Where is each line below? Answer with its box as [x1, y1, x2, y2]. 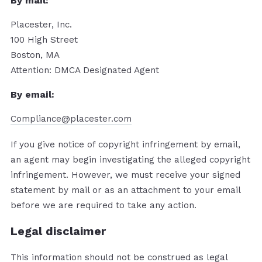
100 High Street [11, 34, 78, 45]
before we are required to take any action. [11, 199, 196, 211]
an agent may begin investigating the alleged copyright [11, 154, 250, 165]
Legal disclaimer [11, 224, 106, 238]
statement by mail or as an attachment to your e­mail [11, 184, 240, 195]
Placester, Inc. [11, 19, 72, 30]
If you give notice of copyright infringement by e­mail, [11, 139, 240, 150]
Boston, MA [11, 49, 63, 60]
